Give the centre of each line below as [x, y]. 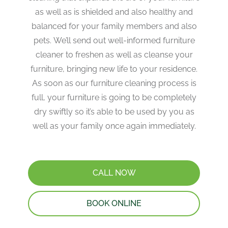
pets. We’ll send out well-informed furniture [114, 40]
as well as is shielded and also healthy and [114, 12]
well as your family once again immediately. [114, 126]
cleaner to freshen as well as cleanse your [114, 54]
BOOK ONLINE [114, 203]
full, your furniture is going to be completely [114, 97]
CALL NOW [114, 173]
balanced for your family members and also [114, 26]
